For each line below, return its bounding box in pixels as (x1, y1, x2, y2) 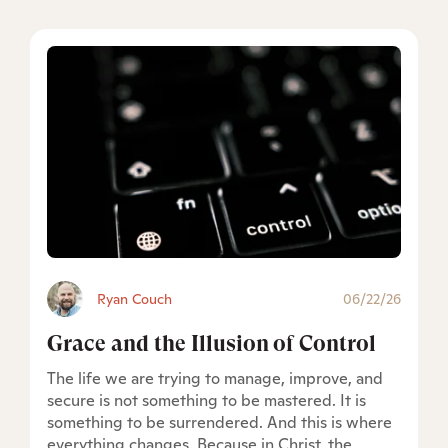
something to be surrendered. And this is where (47, 411, 392, 433)
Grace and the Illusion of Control (47, 330, 376, 356)
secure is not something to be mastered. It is (47, 389, 366, 411)
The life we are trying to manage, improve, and (47, 367, 383, 389)
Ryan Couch (97, 289, 172, 308)
